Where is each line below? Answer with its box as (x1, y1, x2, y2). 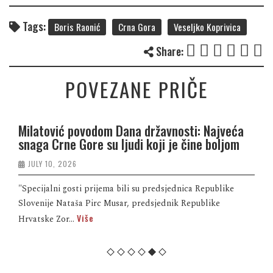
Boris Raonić (54, 19, 100, 34)
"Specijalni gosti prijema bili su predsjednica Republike (18, 182, 234, 195)
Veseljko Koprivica (174, 19, 241, 34)
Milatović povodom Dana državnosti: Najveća (18, 120, 244, 140)
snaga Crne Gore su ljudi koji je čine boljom (18, 133, 239, 154)
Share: (154, 43, 183, 59)
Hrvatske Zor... (18, 212, 77, 225)
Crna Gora (118, 19, 155, 34)
